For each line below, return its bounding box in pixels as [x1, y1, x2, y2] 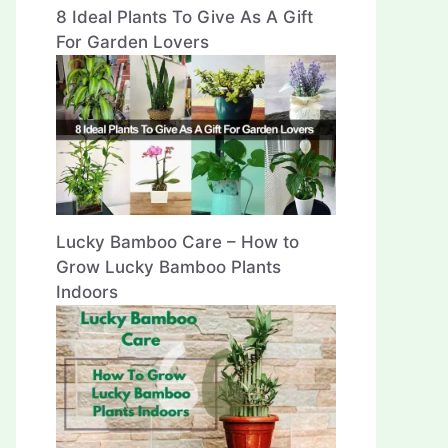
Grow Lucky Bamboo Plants [56, 257, 281, 277]
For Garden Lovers [56, 31, 209, 52]
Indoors [56, 282, 118, 302]
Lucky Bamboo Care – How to [56, 232, 299, 252]
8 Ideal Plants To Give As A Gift [56, 6, 313, 27]
